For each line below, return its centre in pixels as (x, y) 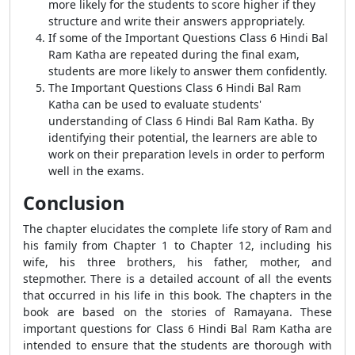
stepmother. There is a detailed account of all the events (177, 279)
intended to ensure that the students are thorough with (177, 345)
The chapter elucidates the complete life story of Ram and (177, 229)
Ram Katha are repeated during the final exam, (174, 54)
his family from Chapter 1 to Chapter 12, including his (177, 245)
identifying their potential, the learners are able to (183, 137)
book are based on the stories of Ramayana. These (177, 312)
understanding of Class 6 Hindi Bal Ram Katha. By (181, 121)
